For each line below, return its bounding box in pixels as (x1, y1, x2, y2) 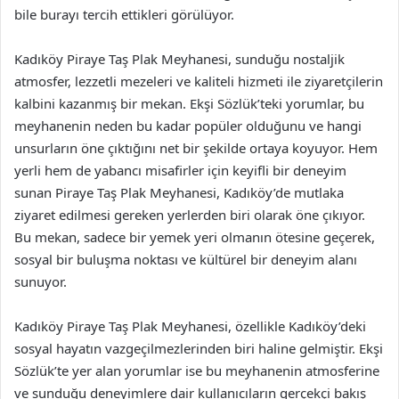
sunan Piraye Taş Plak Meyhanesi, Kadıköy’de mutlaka (14, 183, 344, 201)
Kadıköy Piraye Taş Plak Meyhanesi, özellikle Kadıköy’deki (14, 316, 366, 335)
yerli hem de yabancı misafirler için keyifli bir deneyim (14, 160, 346, 179)
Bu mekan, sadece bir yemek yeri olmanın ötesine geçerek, (14, 227, 375, 246)
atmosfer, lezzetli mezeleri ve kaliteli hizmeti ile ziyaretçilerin (14, 71, 383, 90)
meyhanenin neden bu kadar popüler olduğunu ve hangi (14, 116, 362, 134)
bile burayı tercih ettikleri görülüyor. (14, 4, 234, 23)
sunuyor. (14, 272, 67, 290)
